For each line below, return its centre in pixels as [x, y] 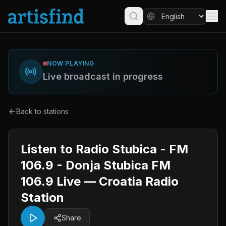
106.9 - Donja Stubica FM [96, 165]
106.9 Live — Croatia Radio [100, 181]
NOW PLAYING [71, 63]
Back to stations [42, 111]
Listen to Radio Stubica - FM [104, 149]
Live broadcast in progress [103, 76]
